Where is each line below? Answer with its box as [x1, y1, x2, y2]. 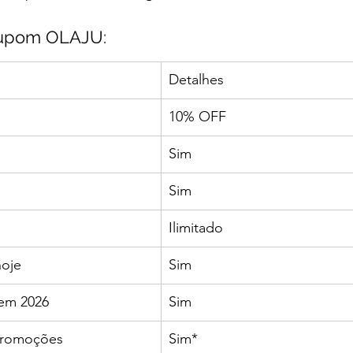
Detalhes [169, 71, 224, 89]
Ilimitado [169, 219, 223, 237]
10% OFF [169, 108, 226, 126]
